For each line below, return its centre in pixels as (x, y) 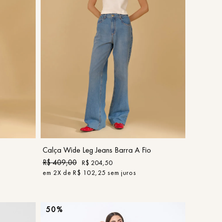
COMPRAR (113, 128)
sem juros (121, 173)
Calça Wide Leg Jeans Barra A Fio (97, 150)
